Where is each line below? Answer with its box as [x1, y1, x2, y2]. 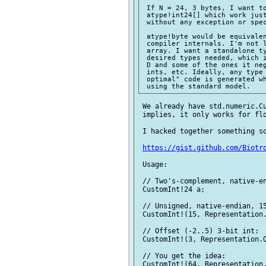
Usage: [138, 160, 167, 169]
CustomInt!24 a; [138, 185, 205, 194]
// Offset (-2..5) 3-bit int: [138, 227, 259, 236]
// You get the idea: [138, 252, 226, 261]
